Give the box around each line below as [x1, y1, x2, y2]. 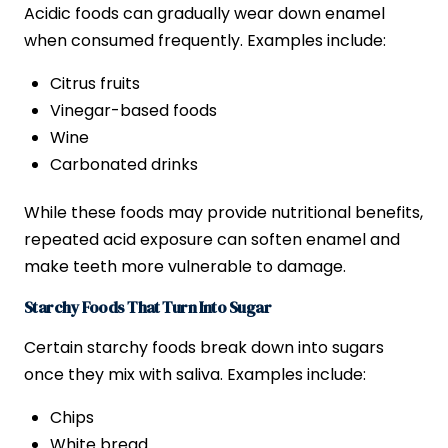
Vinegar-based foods [50, 99, 218, 123]
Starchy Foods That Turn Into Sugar [24, 296, 271, 319]
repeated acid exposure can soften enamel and [24, 228, 400, 252]
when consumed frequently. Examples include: [24, 29, 386, 53]
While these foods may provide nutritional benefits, [24, 201, 423, 225]
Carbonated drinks [50, 153, 199, 177]
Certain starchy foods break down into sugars [24, 336, 384, 360]
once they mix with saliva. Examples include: [24, 363, 366, 387]
